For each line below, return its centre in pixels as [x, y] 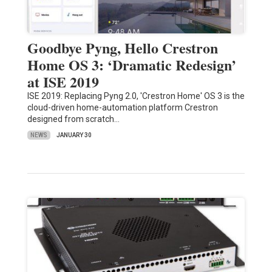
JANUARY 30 [74, 135]
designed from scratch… [73, 119]
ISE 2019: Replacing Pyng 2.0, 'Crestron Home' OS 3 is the [136, 96]
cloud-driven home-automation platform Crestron [122, 108]
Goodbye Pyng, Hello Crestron [122, 48]
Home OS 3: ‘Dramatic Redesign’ [131, 65]
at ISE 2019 [63, 82]
